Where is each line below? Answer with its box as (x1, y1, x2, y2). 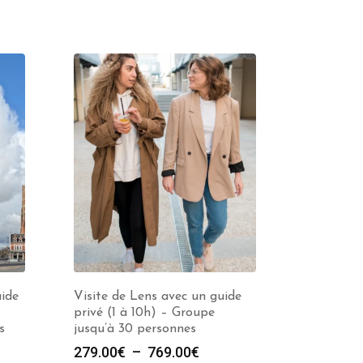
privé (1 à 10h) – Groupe (74, 306, 215, 319)
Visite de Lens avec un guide (74, 290, 241, 303)
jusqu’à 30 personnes (74, 322, 196, 335)
